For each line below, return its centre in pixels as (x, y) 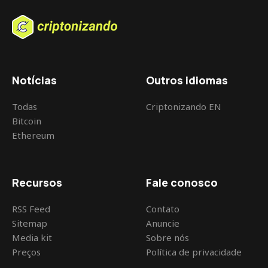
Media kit (32, 238)
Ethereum (33, 135)
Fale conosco (182, 183)
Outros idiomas (187, 80)
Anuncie (163, 223)
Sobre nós (168, 238)
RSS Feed (31, 209)
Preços (26, 252)
